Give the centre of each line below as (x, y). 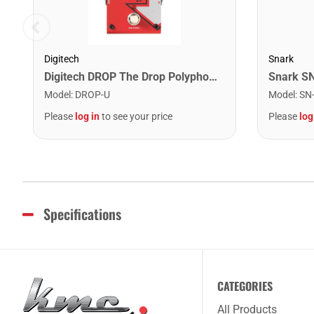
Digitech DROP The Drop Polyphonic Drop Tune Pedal (213, 76)
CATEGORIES (245, 286)
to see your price (136, 116)
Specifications (82, 213)
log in (87, 116)
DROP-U (93, 94)
